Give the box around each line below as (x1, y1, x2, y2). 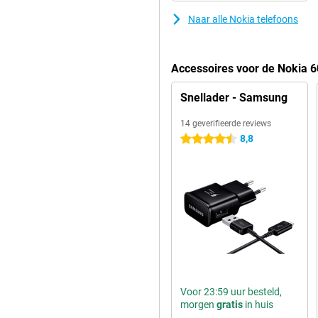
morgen (180, 299, 216, 310)
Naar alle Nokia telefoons (188, 13, 298, 25)
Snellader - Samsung (180, 91, 287, 104)
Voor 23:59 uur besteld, (180, 286, 282, 297)
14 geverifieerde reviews (180, 119, 271, 128)
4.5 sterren (180, 133, 228, 145)
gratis (216, 299, 243, 310)
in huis (243, 299, 273, 310)
